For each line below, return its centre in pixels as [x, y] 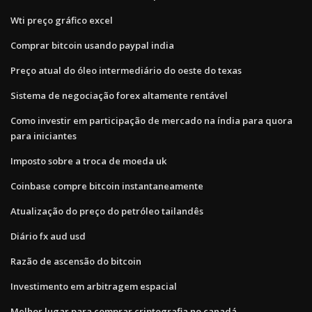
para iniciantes [44, 135]
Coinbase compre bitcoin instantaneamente [107, 186]
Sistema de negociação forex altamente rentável [119, 95]
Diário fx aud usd [48, 236]
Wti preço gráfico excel [62, 20]
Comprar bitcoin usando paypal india [92, 45]
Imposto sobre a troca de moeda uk [88, 161]
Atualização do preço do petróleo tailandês [107, 211]
